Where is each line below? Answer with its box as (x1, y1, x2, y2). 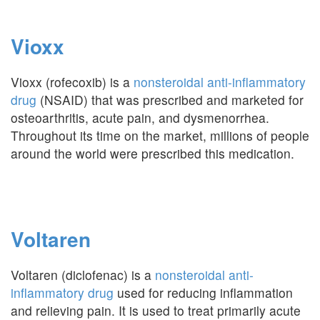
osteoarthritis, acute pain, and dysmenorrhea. (11, 109, 269, 126)
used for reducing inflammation (114, 284, 293, 301)
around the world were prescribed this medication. (11, 144, 294, 162)
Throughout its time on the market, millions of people (11, 126, 309, 144)
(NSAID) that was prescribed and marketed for (36, 91, 304, 109)
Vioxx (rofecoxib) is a (11, 73, 134, 91)
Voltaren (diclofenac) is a (11, 266, 155, 284)
